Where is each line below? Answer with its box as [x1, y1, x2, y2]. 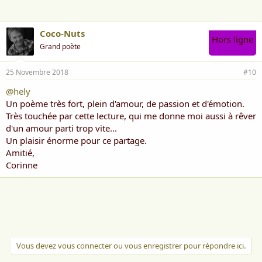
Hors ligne [212, 33, 253, 45]
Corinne [6, 159, 37, 171]
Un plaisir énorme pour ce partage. [6, 135, 147, 146]
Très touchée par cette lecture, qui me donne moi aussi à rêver [6, 110, 256, 122]
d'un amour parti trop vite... [6, 122, 117, 134]
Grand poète [40, 42, 81, 51]
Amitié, [6, 147, 35, 158]
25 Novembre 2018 [6, 67, 68, 77]
